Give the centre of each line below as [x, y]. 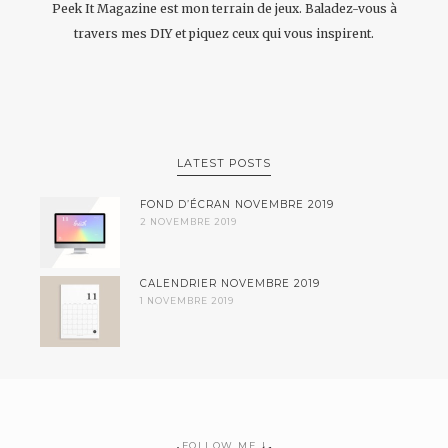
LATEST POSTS [224, 163]
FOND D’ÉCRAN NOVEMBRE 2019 [237, 204]
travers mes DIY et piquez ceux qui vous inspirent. [224, 33]
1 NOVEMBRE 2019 [187, 300]
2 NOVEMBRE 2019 [188, 221]
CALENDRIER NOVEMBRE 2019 [230, 283]
